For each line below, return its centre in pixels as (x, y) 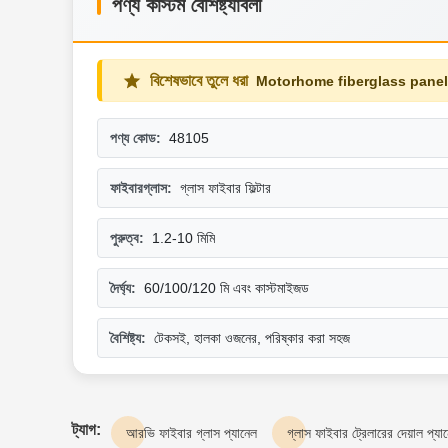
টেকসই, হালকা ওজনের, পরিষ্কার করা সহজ (252, 338)
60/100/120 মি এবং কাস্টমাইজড (226, 288)
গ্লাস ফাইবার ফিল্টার (225, 188)
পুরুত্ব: (127, 238)
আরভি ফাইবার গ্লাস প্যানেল (191, 433)
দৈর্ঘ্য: (123, 288)
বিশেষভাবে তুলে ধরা (199, 81)
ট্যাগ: (86, 430)
